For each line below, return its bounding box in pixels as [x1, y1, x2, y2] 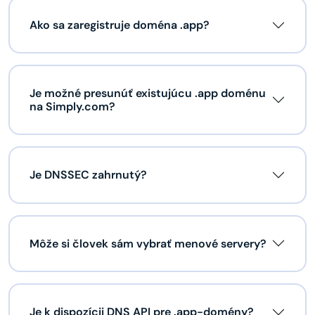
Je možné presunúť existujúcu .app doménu [30, 86, 266, 101]
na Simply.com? [30, 99, 115, 115]
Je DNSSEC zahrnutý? [30, 167, 147, 183]
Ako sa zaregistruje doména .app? [30, 18, 210, 33]
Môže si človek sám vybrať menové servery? [30, 236, 266, 251]
